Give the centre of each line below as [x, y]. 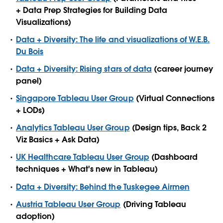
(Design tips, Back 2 [168, 128]
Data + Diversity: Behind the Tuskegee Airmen [103, 187]
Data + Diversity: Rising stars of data [84, 69]
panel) [29, 81]
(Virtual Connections [174, 99]
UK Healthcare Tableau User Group [83, 157]
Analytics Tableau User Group [73, 128]
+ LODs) [31, 111]
